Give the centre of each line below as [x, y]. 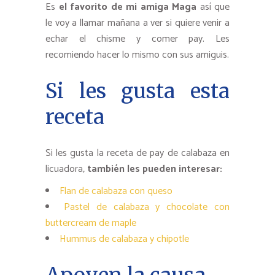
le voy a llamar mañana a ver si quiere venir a [137, 23]
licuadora [64, 169]
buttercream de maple [91, 223]
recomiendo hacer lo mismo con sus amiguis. [137, 55]
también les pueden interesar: [155, 169]
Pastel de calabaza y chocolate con [147, 207]
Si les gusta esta [137, 91]
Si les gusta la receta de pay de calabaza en [137, 153]
